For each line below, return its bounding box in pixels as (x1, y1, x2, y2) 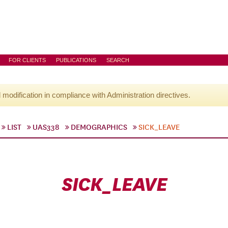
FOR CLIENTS (9, 57, 46, 63)
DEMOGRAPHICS (71, 123, 127, 132)
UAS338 (33, 123, 60, 132)
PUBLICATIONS (56, 57, 96, 63)
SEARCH (106, 57, 129, 63)
